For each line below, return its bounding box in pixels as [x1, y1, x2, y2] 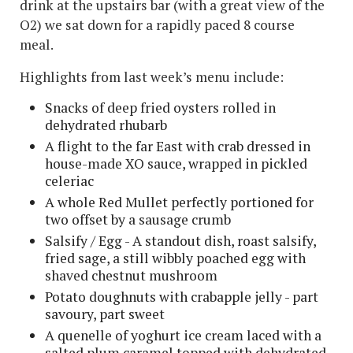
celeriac [45, 171, 94, 190]
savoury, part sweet [45, 304, 165, 323]
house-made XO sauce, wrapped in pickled [45, 154, 307, 173]
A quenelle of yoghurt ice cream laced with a [45, 325, 321, 344]
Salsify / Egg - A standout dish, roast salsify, [45, 231, 316, 250]
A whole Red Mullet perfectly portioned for [45, 192, 314, 211]
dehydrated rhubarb [45, 115, 167, 134]
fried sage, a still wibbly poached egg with [45, 248, 306, 267]
